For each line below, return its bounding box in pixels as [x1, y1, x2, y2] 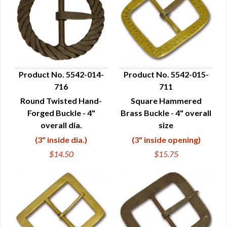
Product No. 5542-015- [123, 69, 209, 79]
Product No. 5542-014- [18, 69, 104, 79]
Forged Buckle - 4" [27, 108, 95, 118]
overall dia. [40, 120, 82, 130]
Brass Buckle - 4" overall [121, 108, 211, 118]
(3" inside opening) [131, 135, 201, 144]
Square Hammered [130, 96, 202, 105]
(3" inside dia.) [35, 135, 87, 144]
